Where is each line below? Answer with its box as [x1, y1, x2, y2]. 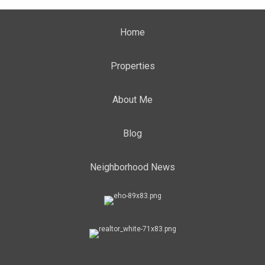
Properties [110, 60, 155, 72]
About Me [112, 94, 153, 105]
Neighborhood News [90, 161, 175, 173]
